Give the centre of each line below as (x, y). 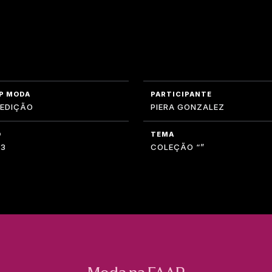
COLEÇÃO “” (178, 147)
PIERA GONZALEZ (188, 107)
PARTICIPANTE (181, 94)
